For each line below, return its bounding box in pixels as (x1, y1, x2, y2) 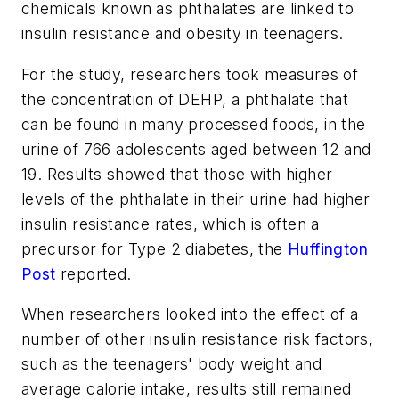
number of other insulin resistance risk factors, (21, 330, 374, 349)
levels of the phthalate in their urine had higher (21, 189, 370, 208)
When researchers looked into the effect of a (21, 305, 359, 324)
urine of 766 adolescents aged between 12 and (21, 139, 371, 159)
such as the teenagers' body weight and (21, 354, 322, 374)
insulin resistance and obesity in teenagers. (21, 24, 344, 44)
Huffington (288, 239, 369, 258)
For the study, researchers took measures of (21, 64, 359, 84)
